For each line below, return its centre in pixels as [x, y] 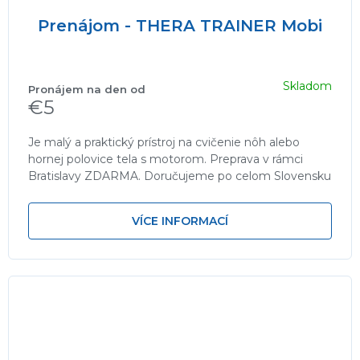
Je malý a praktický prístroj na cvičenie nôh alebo [164, 143]
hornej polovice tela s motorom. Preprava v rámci [166, 160]
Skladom [307, 86]
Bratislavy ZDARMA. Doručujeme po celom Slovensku [180, 176]
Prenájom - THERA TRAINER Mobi [180, 26]
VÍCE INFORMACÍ [180, 221]
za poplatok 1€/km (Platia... [103, 193]
